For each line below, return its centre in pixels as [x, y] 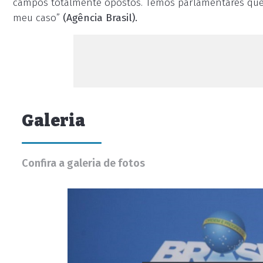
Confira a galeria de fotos [83, 163]
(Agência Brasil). [99, 18]
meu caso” [36, 18]
